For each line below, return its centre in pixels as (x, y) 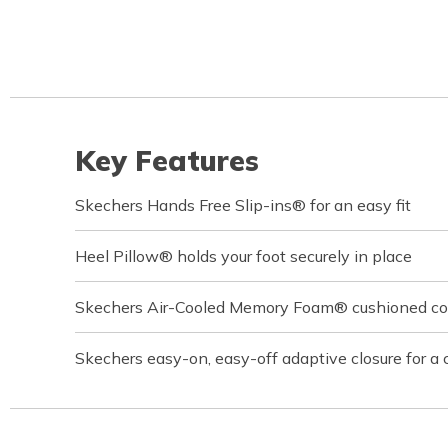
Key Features (167, 160)
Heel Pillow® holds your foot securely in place (243, 255)
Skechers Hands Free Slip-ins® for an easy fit (243, 204)
